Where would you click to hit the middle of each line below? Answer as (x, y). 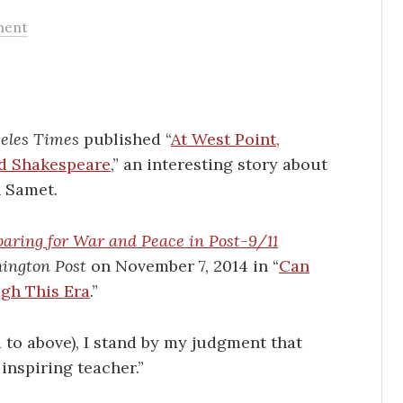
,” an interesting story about (219, 164)
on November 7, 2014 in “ (183, 265)
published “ (125, 139)
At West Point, (225, 139)
